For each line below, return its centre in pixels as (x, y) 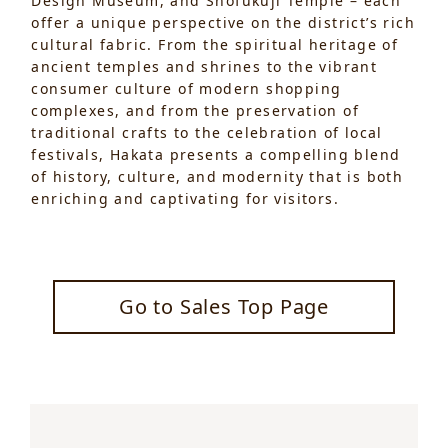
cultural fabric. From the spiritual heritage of (215, 44)
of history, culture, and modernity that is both (217, 176)
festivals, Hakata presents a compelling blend (216, 154)
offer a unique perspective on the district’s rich (223, 22)
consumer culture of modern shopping (186, 88)
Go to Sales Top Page (223, 306)
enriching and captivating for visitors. (185, 198)
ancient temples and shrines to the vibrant (204, 66)
